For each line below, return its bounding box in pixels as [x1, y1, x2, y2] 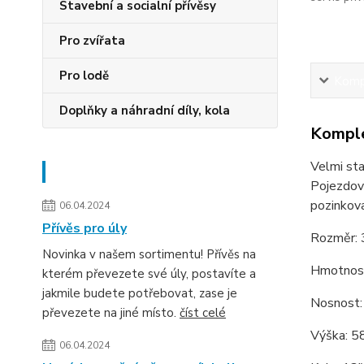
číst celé [180, 305, 226, 322]
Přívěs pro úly [42, 219, 127, 238]
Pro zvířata [59, 32, 125, 50]
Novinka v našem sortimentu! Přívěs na [42, 246, 256, 263]
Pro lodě [59, 67, 109, 84]
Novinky [54, 161, 115, 184]
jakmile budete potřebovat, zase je [42, 285, 237, 302]
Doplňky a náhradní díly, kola [59, 102, 230, 119]
